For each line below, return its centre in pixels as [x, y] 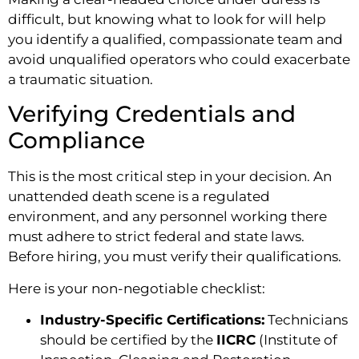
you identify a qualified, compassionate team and [175, 39]
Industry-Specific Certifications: [152, 320]
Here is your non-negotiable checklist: [137, 288]
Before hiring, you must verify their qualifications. [175, 257]
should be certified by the [128, 340]
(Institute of [296, 340]
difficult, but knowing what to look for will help [167, 19]
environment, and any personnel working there [167, 217]
